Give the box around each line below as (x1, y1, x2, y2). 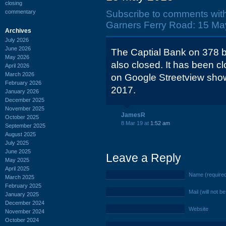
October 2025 (5, 114, 39, 120)
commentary (5, 8, 36, 15)
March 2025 (5, 174, 34, 180)
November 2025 (5, 105, 44, 111)
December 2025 (5, 96, 44, 103)
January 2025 (5, 191, 39, 197)
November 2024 (5, 208, 44, 214)
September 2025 (5, 122, 45, 129)
